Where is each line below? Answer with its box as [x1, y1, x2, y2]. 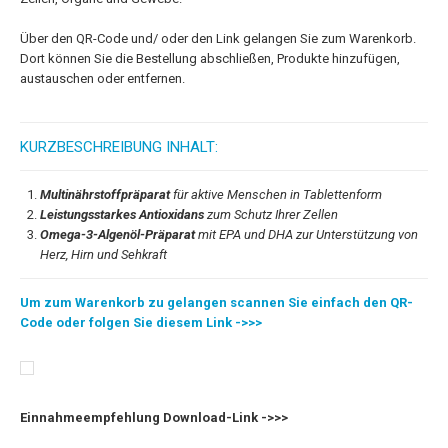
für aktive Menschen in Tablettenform [170, 187, 382, 202]
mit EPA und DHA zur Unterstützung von [195, 227, 418, 242]
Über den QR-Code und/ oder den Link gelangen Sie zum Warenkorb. [20, 31, 416, 46]
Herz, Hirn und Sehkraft [40, 247, 167, 262]
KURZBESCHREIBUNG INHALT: [20, 138, 218, 156]
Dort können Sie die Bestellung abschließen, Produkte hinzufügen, [20, 51, 400, 66]
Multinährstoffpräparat [40, 187, 170, 202]
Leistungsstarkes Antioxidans [40, 207, 204, 222]
